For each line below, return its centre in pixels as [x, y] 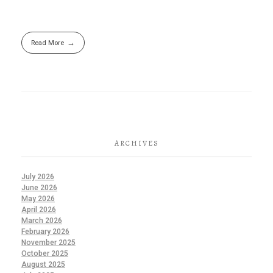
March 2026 [42, 220]
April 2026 [39, 209]
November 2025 [48, 242]
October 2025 [45, 253]
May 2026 [38, 198]
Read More [47, 43]
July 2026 [38, 176]
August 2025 [43, 264]
